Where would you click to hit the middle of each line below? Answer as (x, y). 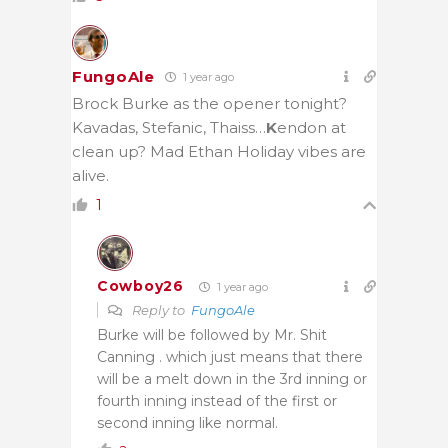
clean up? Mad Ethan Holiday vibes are (219, 151)
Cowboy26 (140, 286)
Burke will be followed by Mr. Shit (212, 334)
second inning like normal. (187, 422)
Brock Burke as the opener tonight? (209, 103)
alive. (90, 175)
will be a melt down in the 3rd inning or (232, 378)
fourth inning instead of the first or (217, 400)
